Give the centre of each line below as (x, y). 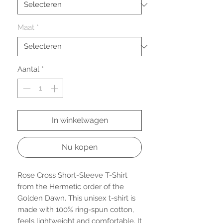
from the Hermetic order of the (71, 186)
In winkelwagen (80, 120)
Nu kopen (80, 147)
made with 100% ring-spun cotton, (76, 209)
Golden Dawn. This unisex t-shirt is (76, 198)
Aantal (28, 69)
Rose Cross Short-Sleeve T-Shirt (72, 175)
